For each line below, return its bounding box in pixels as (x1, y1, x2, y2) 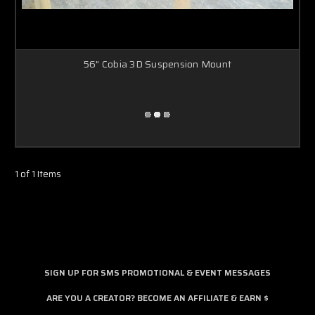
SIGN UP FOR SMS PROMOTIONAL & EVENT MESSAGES (44, 265, 271, 279)
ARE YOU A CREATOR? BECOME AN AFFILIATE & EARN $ (46, 290, 269, 304)
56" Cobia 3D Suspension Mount (83, 56, 232, 72)
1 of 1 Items (15, 166, 61, 181)
